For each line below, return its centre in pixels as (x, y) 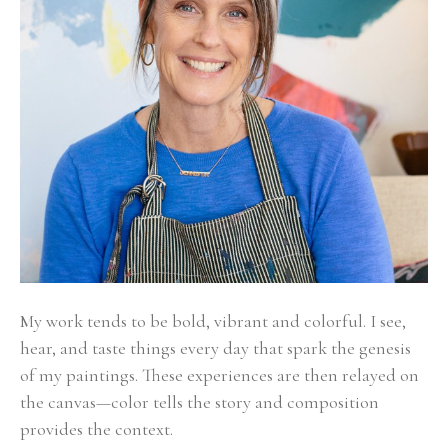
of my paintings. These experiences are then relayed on (219, 375)
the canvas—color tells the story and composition (199, 402)
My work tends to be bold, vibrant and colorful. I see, (213, 321)
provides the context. (98, 429)
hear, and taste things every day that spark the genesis (215, 348)
